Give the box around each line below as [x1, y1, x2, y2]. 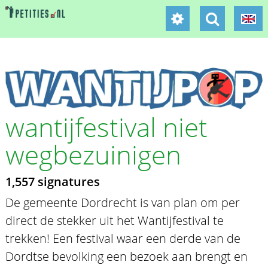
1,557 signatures [5, 173, 100, 190]
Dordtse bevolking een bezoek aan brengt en [5, 248, 248, 264]
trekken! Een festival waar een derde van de [5, 230, 240, 246]
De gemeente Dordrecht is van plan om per [5, 194, 240, 211]
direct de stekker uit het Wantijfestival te [5, 212, 224, 229]
